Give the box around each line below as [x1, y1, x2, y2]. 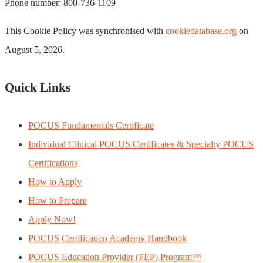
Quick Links [5, 80, 70, 95]
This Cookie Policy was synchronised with [5, 25, 166, 36]
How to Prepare [28, 195, 87, 206]
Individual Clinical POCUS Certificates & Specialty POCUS [28, 139, 254, 150]
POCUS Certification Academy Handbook [28, 233, 187, 244]
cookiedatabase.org [166, 25, 237, 36]
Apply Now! [28, 214, 76, 225]
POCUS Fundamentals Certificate [28, 120, 154, 131]
